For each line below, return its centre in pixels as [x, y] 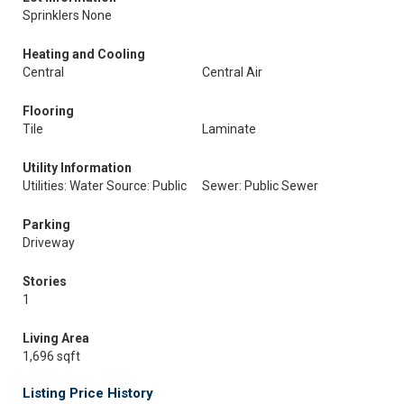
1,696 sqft [51, 356]
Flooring [48, 111]
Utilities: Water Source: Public [105, 186]
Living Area [56, 338]
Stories [45, 281]
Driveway [49, 243]
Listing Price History [88, 393]
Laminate [229, 129]
